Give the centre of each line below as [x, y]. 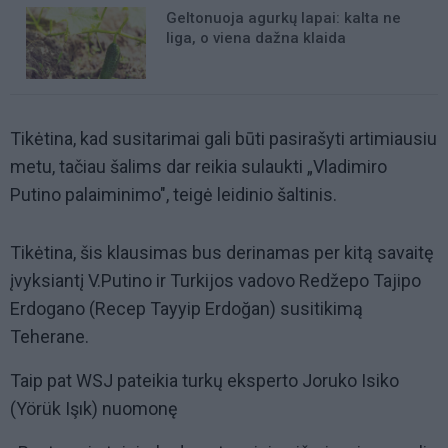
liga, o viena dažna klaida [256, 38]
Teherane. [49, 337]
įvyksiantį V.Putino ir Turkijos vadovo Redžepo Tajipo [215, 281]
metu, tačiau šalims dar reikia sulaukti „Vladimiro [198, 167]
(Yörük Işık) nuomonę [94, 409]
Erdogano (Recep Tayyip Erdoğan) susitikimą [186, 309]
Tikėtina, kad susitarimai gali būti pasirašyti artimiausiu [223, 139]
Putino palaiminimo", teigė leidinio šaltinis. [173, 195]
